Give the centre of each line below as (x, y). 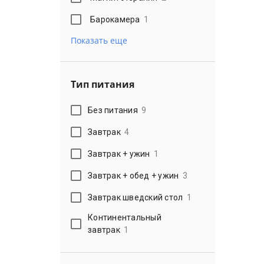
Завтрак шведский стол (136, 197)
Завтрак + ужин (119, 154)
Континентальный (125, 217)
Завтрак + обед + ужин (133, 175)
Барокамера (115, 19)
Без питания (113, 110)
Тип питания (103, 84)
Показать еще (99, 40)
